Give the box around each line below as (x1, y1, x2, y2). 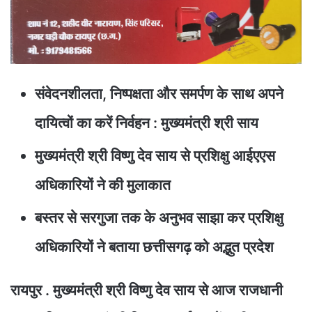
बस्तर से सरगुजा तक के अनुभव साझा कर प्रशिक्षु (35, 208, 283, 226)
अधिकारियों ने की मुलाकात (35, 175, 171, 194)
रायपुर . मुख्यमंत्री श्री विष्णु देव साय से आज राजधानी (10, 281, 283, 299)
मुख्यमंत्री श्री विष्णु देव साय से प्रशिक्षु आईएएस (35, 146, 275, 164)
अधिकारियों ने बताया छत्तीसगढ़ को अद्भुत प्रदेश (35, 237, 274, 256)
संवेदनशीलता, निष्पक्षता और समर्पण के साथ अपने (35, 84, 283, 102)
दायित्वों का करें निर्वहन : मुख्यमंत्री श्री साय (35, 114, 258, 132)
